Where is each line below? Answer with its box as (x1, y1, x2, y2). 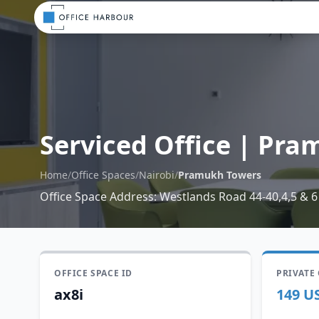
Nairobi (139, 168, 174, 182)
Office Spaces (71, 168, 135, 182)
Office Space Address (40, 189, 154, 204)
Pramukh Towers (178, 168, 261, 182)
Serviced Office (40, 127, 231, 162)
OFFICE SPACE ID (54, 267, 132, 279)
